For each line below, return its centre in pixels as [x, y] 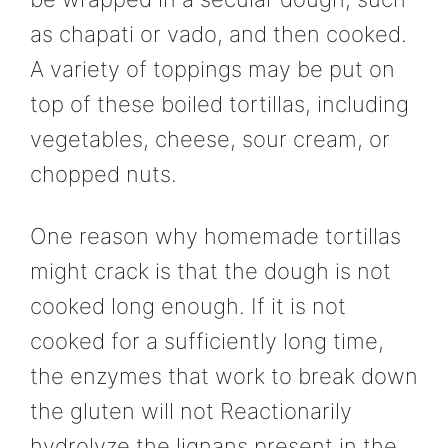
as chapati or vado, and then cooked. [218, 34]
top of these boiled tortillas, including [219, 104]
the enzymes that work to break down [224, 375]
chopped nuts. [103, 174]
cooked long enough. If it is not [188, 305]
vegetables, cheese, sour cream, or [210, 139]
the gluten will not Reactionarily [191, 410]
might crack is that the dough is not [210, 270]
